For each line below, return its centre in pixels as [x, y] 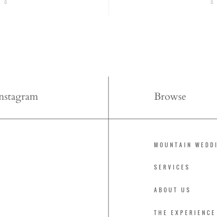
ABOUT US [173, 190]
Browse [170, 97]
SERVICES [172, 167]
